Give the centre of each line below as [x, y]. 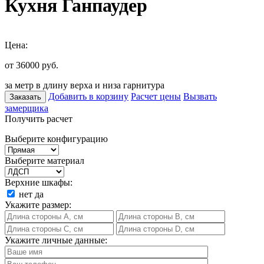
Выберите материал [44, 160]
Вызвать [200, 96]
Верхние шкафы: [39, 182]
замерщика [27, 108]
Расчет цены [156, 96]
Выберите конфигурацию [56, 138]
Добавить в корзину [88, 96]
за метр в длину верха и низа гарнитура [85, 85]
